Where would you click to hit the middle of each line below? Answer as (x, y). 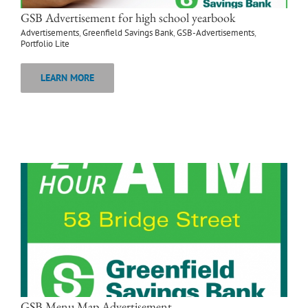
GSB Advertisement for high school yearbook (128, 18)
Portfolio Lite (45, 44)
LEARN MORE (67, 78)
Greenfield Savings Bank (128, 33)
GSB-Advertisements (216, 33)
